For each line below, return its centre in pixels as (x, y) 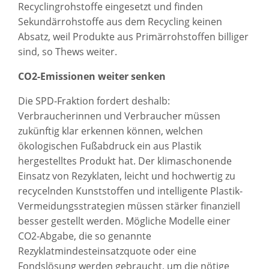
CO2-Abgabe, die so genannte (85, 236)
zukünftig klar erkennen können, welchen (110, 131)
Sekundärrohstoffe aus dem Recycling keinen (120, 22)
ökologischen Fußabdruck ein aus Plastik (110, 146)
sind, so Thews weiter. (68, 52)
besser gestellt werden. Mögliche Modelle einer (124, 221)
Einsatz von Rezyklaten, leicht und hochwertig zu (127, 176)
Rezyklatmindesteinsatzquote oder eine (107, 251)
